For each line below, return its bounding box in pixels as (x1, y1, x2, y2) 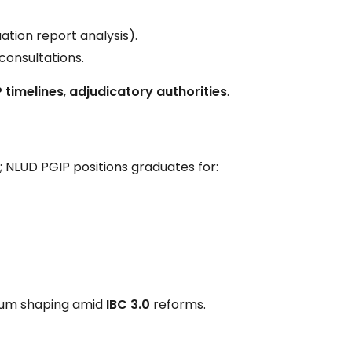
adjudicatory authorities (69, 82, 228, 101)
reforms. (150, 295, 207, 313)
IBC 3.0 (106, 295, 151, 313)
